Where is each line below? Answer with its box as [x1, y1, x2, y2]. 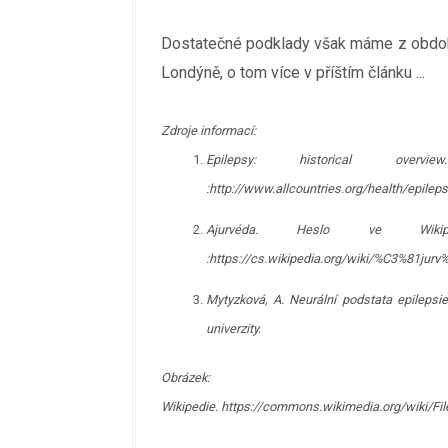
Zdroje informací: [161, 123, 256, 138]
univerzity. [206, 321, 261, 336]
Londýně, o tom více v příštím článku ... [161, 63, 425, 82]
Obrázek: [161, 370, 210, 385]
